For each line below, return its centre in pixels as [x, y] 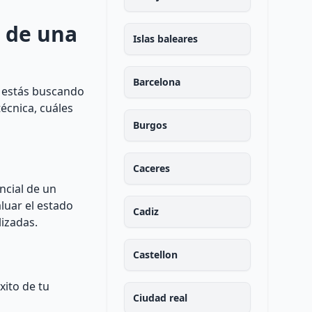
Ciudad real [160, 298]
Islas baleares [165, 39]
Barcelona [156, 82]
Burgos [150, 125]
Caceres [151, 168]
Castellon [155, 255]
